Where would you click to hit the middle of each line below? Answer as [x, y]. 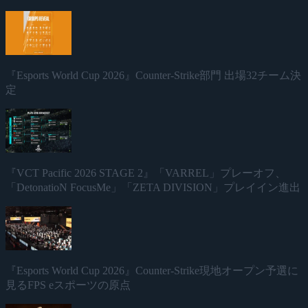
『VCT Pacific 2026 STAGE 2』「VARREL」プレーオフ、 [146, 173]
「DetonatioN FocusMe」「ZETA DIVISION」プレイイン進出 [153, 187]
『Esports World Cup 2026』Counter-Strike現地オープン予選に [152, 270]
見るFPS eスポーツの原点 [68, 285]
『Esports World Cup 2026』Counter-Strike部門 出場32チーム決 [153, 75]
